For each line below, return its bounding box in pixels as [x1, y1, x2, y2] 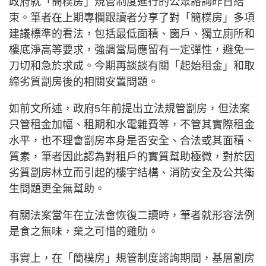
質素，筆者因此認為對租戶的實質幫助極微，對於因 [9, 150, 255, 163]
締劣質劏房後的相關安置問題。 [9, 75, 159, 88]
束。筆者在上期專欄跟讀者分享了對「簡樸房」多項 [9, 11, 255, 24]
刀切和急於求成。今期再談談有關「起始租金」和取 [9, 59, 255, 72]
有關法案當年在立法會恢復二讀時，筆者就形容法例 [9, 209, 255, 221]
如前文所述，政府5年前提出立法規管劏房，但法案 [9, 102, 250, 115]
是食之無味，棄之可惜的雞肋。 [9, 225, 159, 237]
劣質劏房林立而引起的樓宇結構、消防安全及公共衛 [9, 166, 255, 179]
